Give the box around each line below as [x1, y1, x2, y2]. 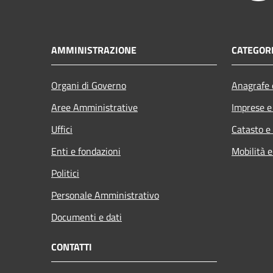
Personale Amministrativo [51, 187, 159, 202]
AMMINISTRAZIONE [51, 42, 136, 57]
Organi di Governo [51, 77, 126, 93]
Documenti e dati [51, 209, 122, 224]
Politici [51, 165, 79, 180]
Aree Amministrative [51, 99, 138, 115]
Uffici [51, 121, 73, 136]
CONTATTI [51, 239, 92, 254]
